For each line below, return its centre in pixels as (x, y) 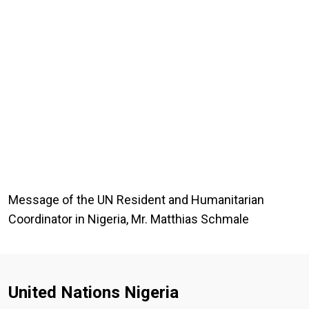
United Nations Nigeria (93, 292)
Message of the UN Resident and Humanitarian (136, 199)
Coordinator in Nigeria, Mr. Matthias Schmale (129, 219)
